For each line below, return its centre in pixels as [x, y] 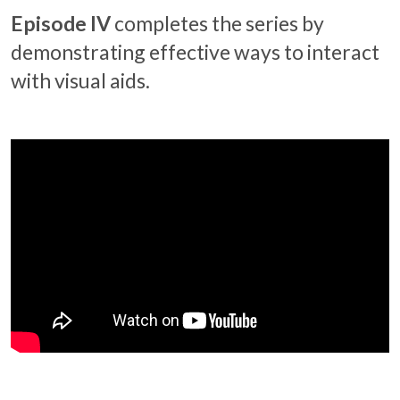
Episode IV [61, 24]
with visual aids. [80, 81]
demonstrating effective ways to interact [195, 52]
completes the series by [219, 24]
